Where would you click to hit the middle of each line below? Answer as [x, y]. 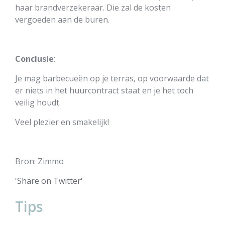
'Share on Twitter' [49, 181]
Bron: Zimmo [39, 161]
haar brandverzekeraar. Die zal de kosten [93, 8]
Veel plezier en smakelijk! [62, 122]
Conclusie [34, 59]
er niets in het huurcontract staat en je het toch [104, 90]
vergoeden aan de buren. [62, 20]
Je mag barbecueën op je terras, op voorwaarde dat [112, 78]
